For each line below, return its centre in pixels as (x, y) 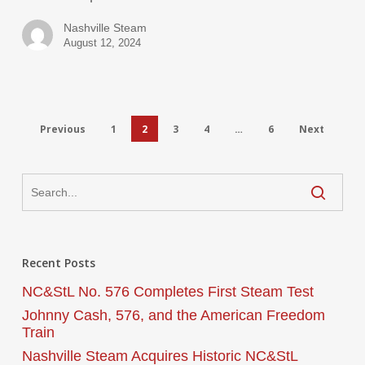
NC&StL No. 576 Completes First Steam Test (167, 291)
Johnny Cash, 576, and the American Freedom (173, 315)
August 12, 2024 (102, 43)
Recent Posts (58, 262)
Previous (63, 129)
